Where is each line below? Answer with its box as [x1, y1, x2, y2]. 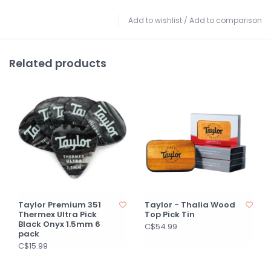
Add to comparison [189, 15, 262, 25]
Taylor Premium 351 [18, 199, 101, 211]
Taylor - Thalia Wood [145, 199, 235, 211]
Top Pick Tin [145, 209, 195, 220]
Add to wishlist [128, 15, 182, 25]
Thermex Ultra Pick [18, 209, 97, 220]
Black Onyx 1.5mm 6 [18, 218, 100, 230]
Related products [9, 56, 106, 71]
